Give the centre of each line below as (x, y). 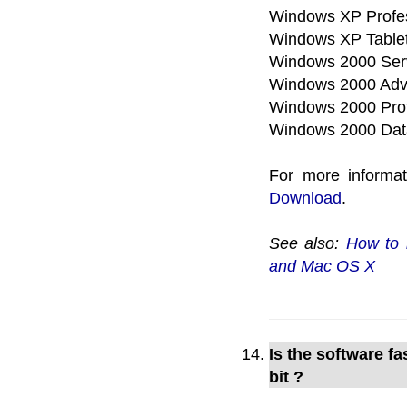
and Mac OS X (322, 266)
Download (305, 198)
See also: (308, 243)
